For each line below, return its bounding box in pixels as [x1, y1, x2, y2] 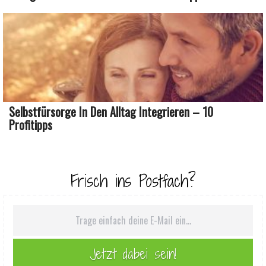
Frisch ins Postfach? [70, 169, 196, 192]
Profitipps [9, 115, 52, 134]
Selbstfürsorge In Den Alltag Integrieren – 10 [9, 102, 213, 121]
